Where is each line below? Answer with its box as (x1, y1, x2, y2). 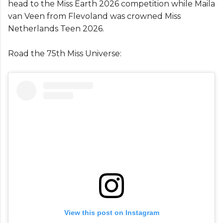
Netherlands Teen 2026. (8, 24, 104, 34)
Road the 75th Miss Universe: (8, 49, 121, 59)
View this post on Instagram (64, 208, 159, 217)
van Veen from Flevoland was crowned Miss (8, 11, 181, 21)
